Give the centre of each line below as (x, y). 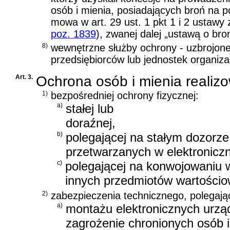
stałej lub (90, 109)
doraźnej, (91, 123)
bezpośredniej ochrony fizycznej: (125, 96)
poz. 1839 (73, 34)
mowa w (71, 22)
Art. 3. (24, 77)
